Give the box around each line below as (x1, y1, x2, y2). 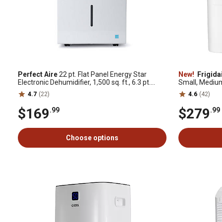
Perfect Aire (18, 70, 57, 78)
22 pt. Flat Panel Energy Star (57, 70, 147, 78)
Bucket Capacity (18, 86, 68, 94)
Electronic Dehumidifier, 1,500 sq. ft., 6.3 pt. (18, 78, 151, 86)
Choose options (66, 134, 118, 142)
